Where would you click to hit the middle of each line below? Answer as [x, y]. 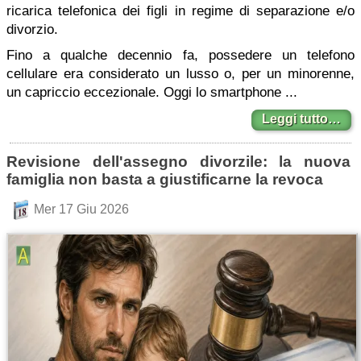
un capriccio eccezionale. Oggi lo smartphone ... [152, 92]
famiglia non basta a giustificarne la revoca [165, 179]
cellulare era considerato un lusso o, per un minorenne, [180, 74]
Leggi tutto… [301, 119]
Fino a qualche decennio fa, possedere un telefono [180, 55]
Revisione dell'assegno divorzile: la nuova [178, 162]
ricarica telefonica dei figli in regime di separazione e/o [180, 11]
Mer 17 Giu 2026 [81, 209]
